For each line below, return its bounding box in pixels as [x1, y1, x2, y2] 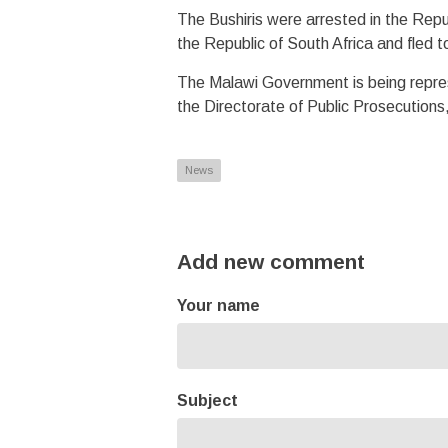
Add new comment [177, 249, 365, 273]
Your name [177, 296, 260, 314]
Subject [177, 391, 238, 409]
